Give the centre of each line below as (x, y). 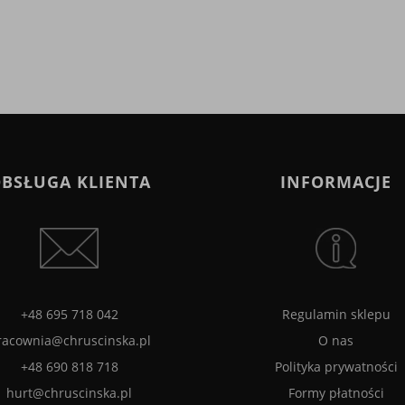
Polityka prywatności (336, 367)
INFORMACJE (336, 182)
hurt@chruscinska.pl (69, 393)
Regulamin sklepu (336, 315)
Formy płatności (336, 393)
